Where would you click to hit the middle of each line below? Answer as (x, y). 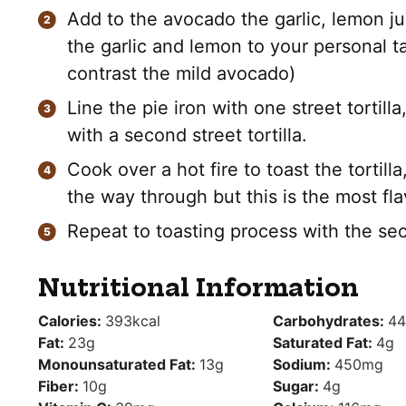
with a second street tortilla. (187, 135)
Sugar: (297, 386)
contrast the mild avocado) (181, 73)
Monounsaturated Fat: (119, 364)
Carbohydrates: (330, 321)
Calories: (72, 321)
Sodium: (303, 364)
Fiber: (60, 386)
